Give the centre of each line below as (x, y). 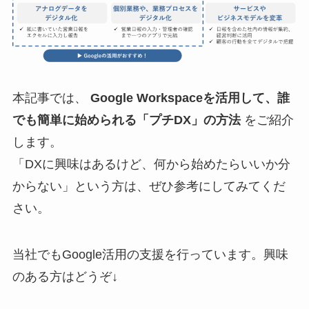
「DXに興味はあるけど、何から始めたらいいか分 (151, 164)
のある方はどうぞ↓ (65, 277)
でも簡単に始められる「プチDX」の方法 (126, 120)
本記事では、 (51, 98)
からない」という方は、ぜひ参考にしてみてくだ (149, 186)
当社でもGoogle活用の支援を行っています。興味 (150, 255)
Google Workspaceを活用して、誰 (190, 98)
